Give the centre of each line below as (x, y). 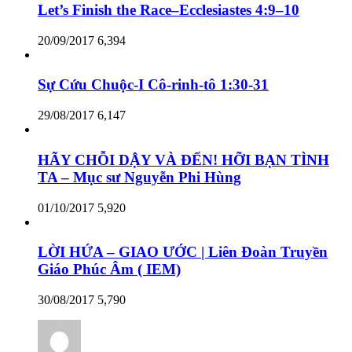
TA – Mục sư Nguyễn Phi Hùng (139, 177)
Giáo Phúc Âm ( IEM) (109, 269)
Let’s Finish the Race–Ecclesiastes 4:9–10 (169, 10)
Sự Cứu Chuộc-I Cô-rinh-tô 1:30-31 (153, 85)
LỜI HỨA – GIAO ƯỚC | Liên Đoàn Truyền (183, 252)
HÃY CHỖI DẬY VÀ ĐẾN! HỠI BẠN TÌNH (183, 159)
